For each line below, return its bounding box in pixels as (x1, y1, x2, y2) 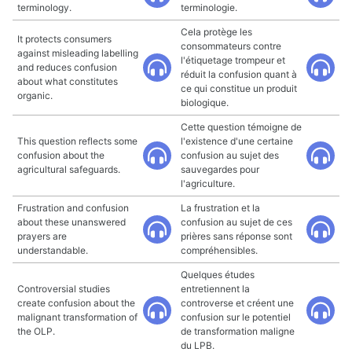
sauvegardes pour (181, 163, 259, 175)
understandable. (17, 244, 88, 256)
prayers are (17, 230, 67, 242)
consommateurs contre (181, 40, 281, 52)
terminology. (17, 2, 71, 13)
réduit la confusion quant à (181, 68, 297, 80)
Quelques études (181, 269, 255, 280)
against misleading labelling (17, 47, 138, 59)
